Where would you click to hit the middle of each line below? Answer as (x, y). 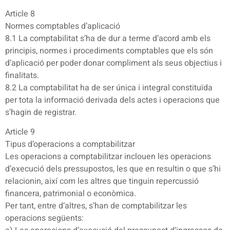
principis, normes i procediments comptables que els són (109, 51)
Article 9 (20, 132)
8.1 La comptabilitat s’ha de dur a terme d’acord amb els (108, 39)
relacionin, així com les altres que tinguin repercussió (102, 181)
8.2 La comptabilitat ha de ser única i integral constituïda (109, 88)
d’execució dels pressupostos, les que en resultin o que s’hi (113, 169)
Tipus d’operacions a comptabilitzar (70, 145)
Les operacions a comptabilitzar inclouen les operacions (108, 157)
